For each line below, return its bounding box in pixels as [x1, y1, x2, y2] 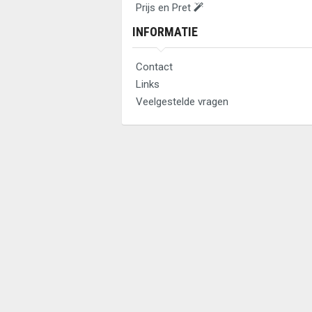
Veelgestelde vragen [136, 95, 228, 108]
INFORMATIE [132, 24, 198, 39]
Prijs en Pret [136, 1, 194, 14]
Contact [136, 61, 173, 73]
